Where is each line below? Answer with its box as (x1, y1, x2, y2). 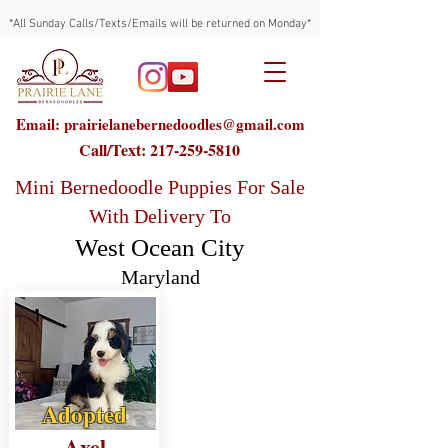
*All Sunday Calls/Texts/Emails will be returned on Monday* (9, 17, 311, 31)
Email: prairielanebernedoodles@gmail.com (15, 113, 305, 135)
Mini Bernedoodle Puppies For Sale (14, 176, 305, 198)
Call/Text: (78, 138, 150, 161)
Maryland (120, 266, 200, 288)
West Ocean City (75, 234, 245, 261)
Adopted (42, 397, 127, 431)
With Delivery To (88, 205, 231, 227)
